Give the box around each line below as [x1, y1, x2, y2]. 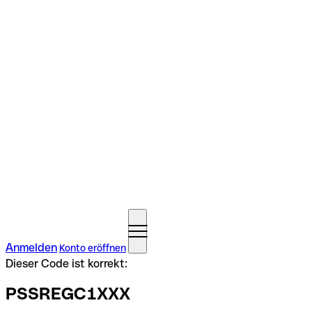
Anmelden [6, 241, 57, 254]
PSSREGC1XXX [6, 283, 130, 303]
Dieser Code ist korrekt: [6, 257, 127, 270]
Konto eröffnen [59, 242, 126, 253]
